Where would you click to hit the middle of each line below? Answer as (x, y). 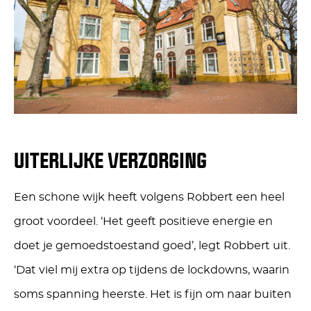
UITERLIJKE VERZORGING (110, 160)
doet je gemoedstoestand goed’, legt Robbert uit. (152, 245)
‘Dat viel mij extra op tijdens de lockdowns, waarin (152, 270)
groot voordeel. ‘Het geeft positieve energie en (143, 221)
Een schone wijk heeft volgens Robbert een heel (149, 197)
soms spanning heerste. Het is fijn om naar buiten (153, 294)
